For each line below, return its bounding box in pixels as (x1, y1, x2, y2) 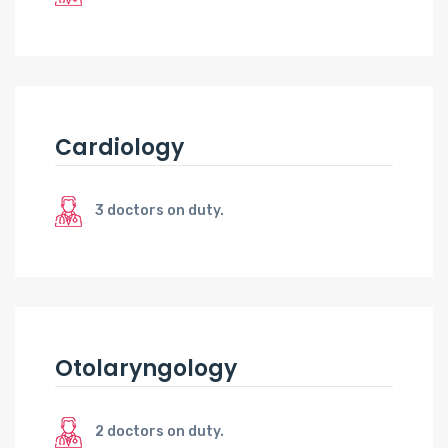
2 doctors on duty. (95, 422, 224, 440)
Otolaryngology (55, 352, 237, 384)
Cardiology (55, 131, 184, 163)
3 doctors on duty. (95, 201, 224, 219)
